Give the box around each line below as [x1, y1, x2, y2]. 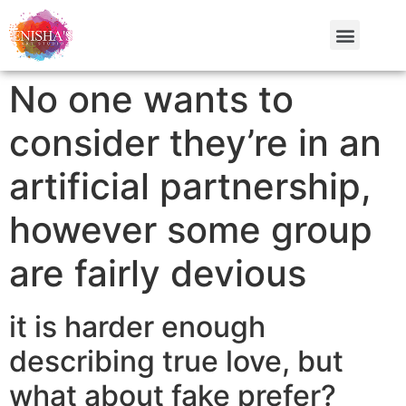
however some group [9, 207, 372, 252]
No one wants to [9, 76, 294, 121]
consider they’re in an [9, 120, 382, 165]
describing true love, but [9, 343, 343, 379]
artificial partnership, [9, 163, 372, 208]
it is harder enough [9, 308, 266, 344]
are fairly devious [9, 250, 306, 295]
